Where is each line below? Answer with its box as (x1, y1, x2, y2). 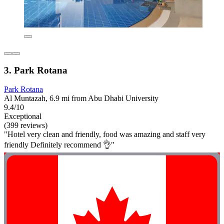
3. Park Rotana (4, 64, 67, 75)
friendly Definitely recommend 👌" (4, 140, 114, 149)
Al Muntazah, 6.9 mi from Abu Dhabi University (4, 94, 158, 103)
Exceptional (4, 112, 41, 121)
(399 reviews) (4, 121, 47, 130)
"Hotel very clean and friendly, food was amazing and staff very (4, 130, 205, 139)
